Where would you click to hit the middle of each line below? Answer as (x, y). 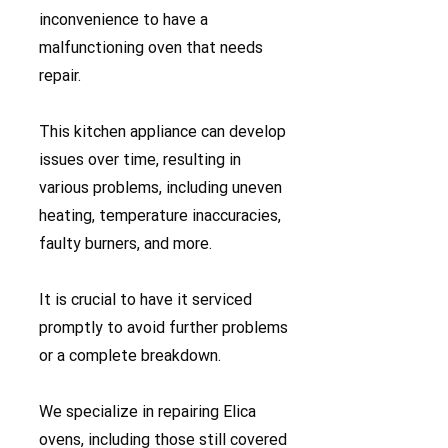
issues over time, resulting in (140, 159)
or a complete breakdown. (130, 355)
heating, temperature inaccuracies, (160, 215)
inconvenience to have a (123, 19)
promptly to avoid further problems (163, 327)
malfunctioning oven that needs (151, 47)
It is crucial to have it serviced (145, 299)
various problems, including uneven (160, 187)
